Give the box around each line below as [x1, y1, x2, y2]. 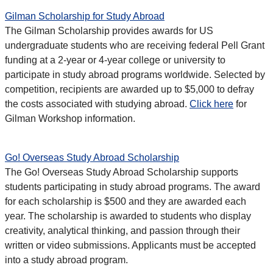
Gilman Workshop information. [5, 113, 138, 124]
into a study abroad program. [5, 255, 128, 266]
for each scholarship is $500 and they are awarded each [5, 196, 246, 207]
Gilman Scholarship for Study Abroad [5, 11, 165, 22]
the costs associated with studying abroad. [5, 99, 190, 110]
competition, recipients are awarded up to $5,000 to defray [5, 84, 254, 95]
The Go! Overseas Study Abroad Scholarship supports [5, 167, 238, 178]
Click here [190, 99, 233, 110]
